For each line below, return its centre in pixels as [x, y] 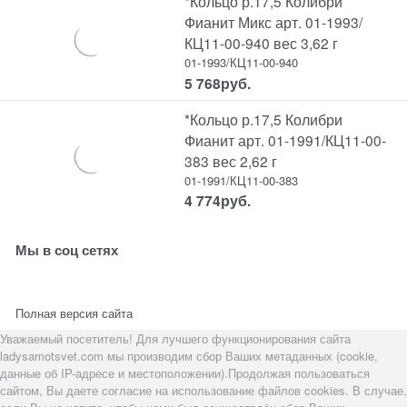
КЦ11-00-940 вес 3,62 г [262, 43]
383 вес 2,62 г [231, 160]
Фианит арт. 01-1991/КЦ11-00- [286, 139]
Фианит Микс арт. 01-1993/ [274, 22]
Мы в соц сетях [67, 249]
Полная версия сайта [74, 313]
